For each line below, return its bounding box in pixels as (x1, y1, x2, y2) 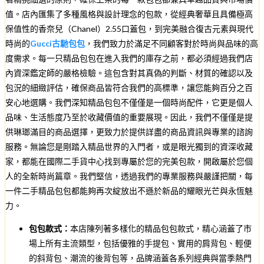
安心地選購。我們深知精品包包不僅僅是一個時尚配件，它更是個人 (5, 97, 253, 107)
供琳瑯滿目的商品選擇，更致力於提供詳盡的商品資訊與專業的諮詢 (5, 126, 253, 137)
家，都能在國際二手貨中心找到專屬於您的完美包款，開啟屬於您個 (5, 156, 253, 166)
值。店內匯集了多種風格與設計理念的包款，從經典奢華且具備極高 (5, 8, 253, 19)
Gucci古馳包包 (30, 38, 85, 48)
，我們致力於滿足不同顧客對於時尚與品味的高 (85, 38, 258, 48)
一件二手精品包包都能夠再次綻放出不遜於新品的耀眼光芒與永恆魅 (5, 185, 253, 196)
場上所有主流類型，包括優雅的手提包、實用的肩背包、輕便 (29, 237, 252, 248)
